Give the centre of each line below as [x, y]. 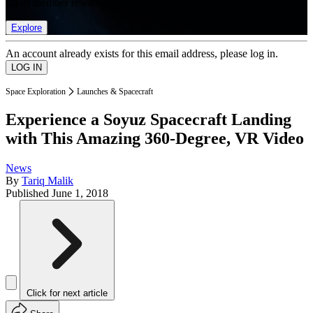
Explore [27, 27]
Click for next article [67, 293]
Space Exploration [36, 91]
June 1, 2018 [80, 194]
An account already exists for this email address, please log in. [142, 53]
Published [29, 194]
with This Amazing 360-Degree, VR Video [155, 139]
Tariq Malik [48, 181]
